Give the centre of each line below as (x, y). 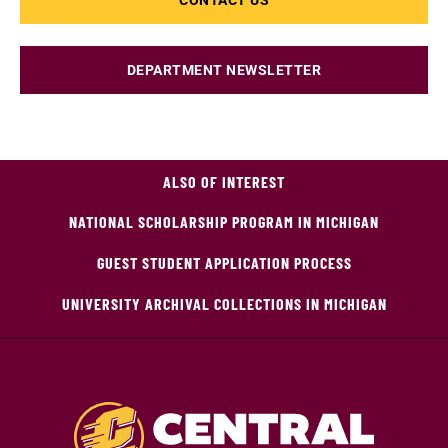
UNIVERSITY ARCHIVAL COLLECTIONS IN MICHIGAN (224, 303)
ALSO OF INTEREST (224, 181)
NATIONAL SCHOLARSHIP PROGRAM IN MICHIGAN (224, 221)
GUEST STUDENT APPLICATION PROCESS (224, 262)
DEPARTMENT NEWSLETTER (224, 70)
